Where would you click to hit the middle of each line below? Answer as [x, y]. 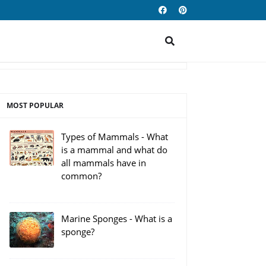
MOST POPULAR [35, 105]
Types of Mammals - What [115, 137]
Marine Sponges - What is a [117, 218]
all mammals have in [104, 163]
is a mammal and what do [114, 150]
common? [81, 176]
